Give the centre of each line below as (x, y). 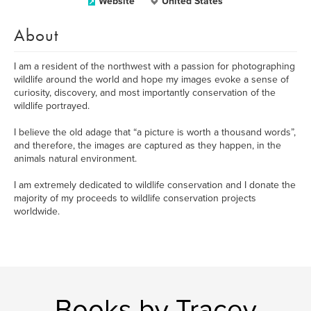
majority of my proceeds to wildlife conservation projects (135, 198)
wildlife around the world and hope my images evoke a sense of (151, 79)
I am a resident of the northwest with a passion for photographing (154, 66)
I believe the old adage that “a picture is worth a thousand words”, (155, 132)
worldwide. (37, 211)
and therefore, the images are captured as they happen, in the (148, 145)
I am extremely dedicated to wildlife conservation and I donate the (155, 185)
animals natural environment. (75, 159)
